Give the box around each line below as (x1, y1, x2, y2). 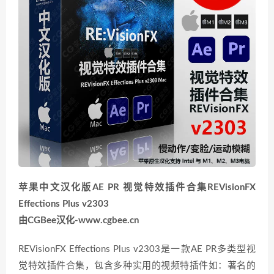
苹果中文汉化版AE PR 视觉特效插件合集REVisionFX (18, 182, 256, 192)
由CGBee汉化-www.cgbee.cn (18, 215, 139, 225)
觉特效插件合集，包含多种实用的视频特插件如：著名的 (18, 261, 256, 270)
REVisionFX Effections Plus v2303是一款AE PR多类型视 (18, 244, 256, 254)
